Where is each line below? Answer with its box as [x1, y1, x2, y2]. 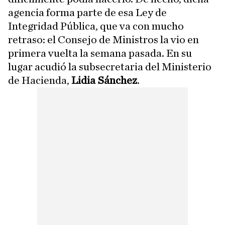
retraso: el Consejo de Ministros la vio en [8, 34, 199, 45]
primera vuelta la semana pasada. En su [8, 48, 192, 59]
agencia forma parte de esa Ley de [8, 7, 167, 18]
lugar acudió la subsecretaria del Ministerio [8, 61, 211, 72]
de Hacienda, [8, 75, 71, 86]
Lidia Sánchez [71, 75, 137, 86]
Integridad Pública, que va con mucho [8, 21, 184, 32]
